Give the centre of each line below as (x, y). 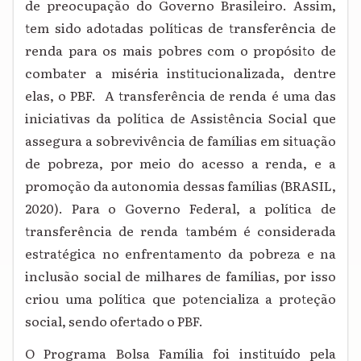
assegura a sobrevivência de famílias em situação (180, 141)
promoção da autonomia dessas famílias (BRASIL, (180, 186)
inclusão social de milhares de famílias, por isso (180, 276)
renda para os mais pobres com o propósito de (180, 50)
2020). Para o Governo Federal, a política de (180, 208)
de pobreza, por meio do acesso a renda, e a (180, 163)
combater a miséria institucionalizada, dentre (180, 73)
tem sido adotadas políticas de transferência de (180, 28)
